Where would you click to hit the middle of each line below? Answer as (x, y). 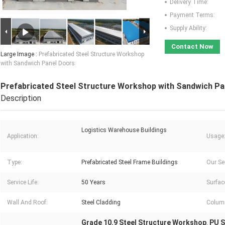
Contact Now (192, 47)
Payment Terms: (192, 15)
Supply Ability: (188, 28)
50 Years (93, 183)
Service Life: (23, 183)
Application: (23, 136)
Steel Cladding (101, 203)
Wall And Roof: (27, 203)
